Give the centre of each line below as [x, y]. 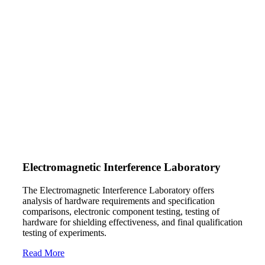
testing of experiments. [64, 232]
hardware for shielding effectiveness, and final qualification [132, 222]
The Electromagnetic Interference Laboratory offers [118, 190]
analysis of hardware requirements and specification [119, 201]
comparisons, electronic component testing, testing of [121, 211]
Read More [43, 253]
